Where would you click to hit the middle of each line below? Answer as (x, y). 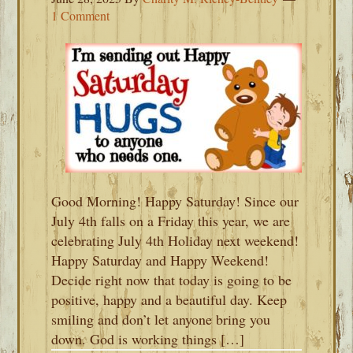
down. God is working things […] (148, 339)
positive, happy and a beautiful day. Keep (169, 299)
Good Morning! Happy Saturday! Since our (175, 201)
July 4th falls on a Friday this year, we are (171, 221)
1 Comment (81, 15)
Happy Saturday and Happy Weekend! (160, 260)
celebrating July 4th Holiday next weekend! (175, 240)
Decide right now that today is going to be (172, 280)
